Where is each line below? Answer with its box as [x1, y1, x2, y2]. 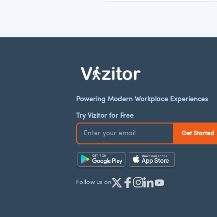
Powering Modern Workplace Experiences [76, 95, 208, 103]
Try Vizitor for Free [76, 112, 134, 120]
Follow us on [76, 179, 111, 186]
